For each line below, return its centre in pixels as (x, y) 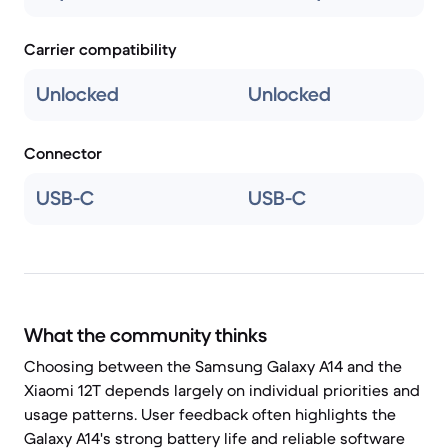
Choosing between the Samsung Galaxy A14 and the (213, 366)
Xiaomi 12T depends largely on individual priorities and (222, 390)
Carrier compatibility (100, 49)
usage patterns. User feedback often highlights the (210, 414)
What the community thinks (145, 335)
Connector (63, 153)
